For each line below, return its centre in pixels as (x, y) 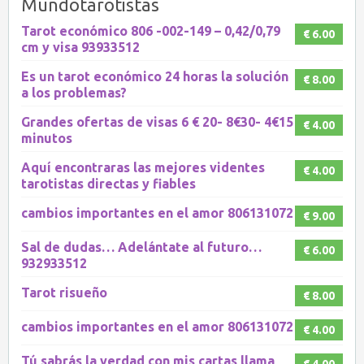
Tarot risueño (64, 292)
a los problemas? (74, 92)
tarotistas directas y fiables (108, 183)
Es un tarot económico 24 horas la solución (155, 76)
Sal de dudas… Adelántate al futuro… (141, 247)
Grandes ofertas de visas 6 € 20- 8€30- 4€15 (157, 121)
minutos (47, 138)
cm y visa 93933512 (80, 47)
